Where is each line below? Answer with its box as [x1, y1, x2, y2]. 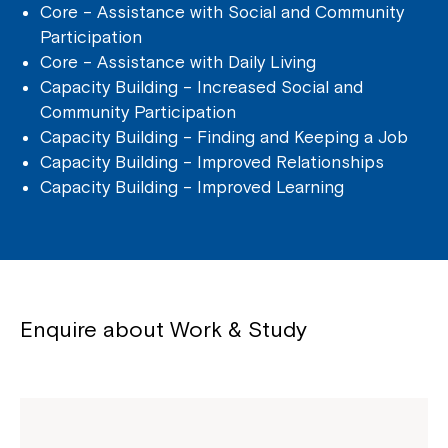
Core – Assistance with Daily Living [40, 52, 316, 72]
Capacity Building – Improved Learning [40, 177, 344, 197]
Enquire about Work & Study [20, 316, 307, 342]
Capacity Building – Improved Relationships [40, 152, 384, 172]
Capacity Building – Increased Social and [40, 77, 363, 97]
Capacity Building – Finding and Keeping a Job [40, 127, 408, 147]
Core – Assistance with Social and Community [40, 2, 404, 22]
